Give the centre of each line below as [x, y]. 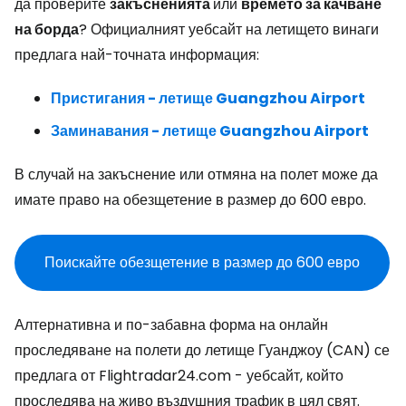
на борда [47, 29]
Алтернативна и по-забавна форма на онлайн [171, 325]
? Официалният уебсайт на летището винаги [229, 29]
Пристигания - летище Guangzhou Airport [208, 98]
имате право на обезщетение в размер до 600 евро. [190, 200]
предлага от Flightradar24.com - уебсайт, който [179, 376]
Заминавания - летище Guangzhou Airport [210, 131]
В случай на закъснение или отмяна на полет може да [196, 174]
